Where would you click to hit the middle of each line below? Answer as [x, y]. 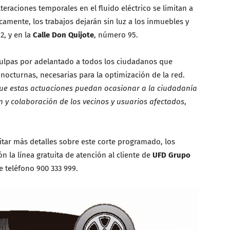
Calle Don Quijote [63, 35]
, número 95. [116, 35]
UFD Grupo [171, 155]
